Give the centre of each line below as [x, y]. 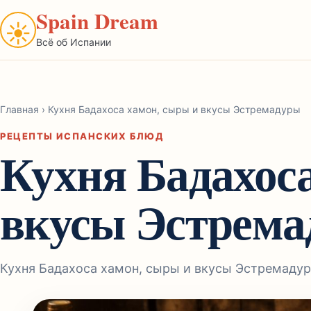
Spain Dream [97, 20]
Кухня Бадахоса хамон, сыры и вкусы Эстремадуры [173, 109]
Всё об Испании [74, 42]
